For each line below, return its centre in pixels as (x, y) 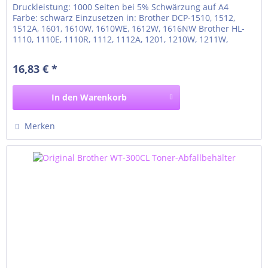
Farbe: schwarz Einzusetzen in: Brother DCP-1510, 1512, (124, 18)
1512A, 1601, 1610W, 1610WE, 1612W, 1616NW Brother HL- (129, 29)
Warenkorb (104, 98)
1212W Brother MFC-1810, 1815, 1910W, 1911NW (110, 50)
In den (65, 98)
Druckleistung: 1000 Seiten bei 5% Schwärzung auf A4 (121, 7)
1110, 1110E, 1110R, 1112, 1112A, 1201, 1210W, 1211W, (121, 39)
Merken (40, 126)
